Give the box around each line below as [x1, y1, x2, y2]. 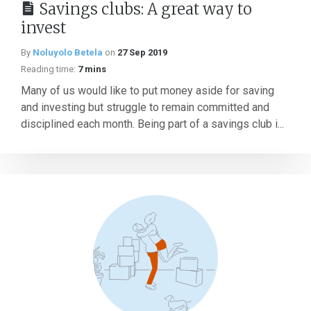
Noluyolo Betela [33, 47, 103, 58]
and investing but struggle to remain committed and [21, 101, 269, 114]
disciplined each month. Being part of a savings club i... [21, 117, 284, 131]
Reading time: [21, 64, 76, 74]
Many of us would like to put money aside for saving [21, 84, 274, 97]
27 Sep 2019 [117, 47, 167, 58]
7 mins [78, 64, 106, 74]
